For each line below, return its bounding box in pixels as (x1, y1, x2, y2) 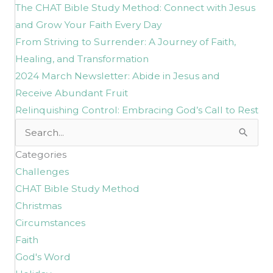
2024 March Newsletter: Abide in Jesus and (15, 69, 220, 82)
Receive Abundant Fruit (15, 87, 128, 99)
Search (15, 120, 48, 132)
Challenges (15, 165, 69, 177)
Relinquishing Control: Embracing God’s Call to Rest (15, 104, 258, 116)
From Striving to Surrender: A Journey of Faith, (15, 35, 236, 48)
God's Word (15, 250, 71, 263)
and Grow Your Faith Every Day (15, 18, 161, 30)
